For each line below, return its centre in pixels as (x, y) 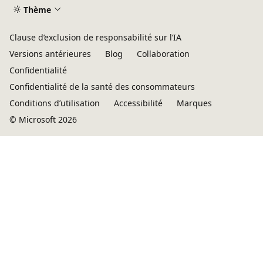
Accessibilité (138, 103)
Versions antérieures (50, 54)
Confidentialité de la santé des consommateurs (102, 87)
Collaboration (163, 54)
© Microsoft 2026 (43, 119)
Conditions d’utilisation (55, 103)
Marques (194, 103)
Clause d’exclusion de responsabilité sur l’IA (95, 37)
